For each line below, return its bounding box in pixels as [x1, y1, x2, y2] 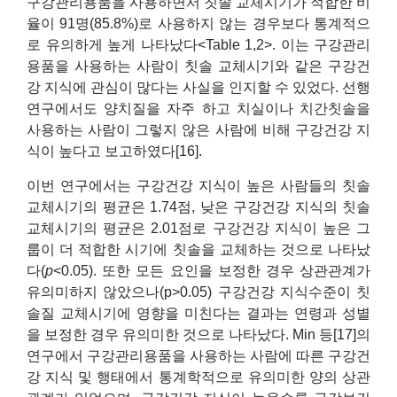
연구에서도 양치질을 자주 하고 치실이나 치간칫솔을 [27, 101, 370, 117]
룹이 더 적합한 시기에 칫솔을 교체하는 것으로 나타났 [27, 241, 370, 257]
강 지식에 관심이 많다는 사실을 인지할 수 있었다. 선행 [27, 80, 370, 96]
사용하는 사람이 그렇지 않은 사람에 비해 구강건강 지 [27, 122, 370, 138]
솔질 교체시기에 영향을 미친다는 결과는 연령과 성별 [27, 305, 370, 321]
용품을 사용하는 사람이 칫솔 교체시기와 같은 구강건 [27, 58, 370, 74]
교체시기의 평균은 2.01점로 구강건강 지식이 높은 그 [27, 220, 370, 236]
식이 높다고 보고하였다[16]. [27, 144, 202, 160]
